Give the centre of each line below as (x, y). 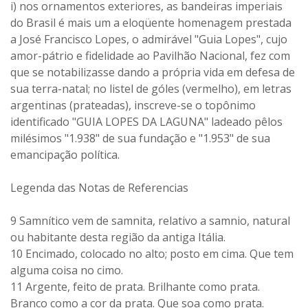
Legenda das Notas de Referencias (99, 188)
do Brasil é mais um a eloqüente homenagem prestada (151, 23)
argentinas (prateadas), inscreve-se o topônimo (133, 105)
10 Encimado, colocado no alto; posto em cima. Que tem (152, 254)
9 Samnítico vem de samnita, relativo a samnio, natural (150, 221)
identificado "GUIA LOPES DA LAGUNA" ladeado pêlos (146, 122)
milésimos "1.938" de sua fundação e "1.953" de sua (140, 138)
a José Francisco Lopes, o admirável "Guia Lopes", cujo (149, 39)
